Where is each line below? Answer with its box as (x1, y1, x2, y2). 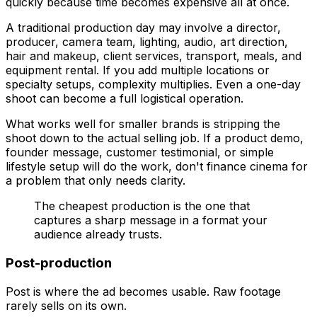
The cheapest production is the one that (34, 199, 250, 214)
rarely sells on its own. (6, 298, 127, 313)
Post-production (6, 254, 112, 271)
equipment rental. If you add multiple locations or (6, 63, 270, 78)
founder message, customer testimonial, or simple (6, 145, 274, 160)
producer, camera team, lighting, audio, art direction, (6, 35, 288, 50)
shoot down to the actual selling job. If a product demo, (6, 131, 304, 146)
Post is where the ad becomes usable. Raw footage (6, 284, 281, 299)
